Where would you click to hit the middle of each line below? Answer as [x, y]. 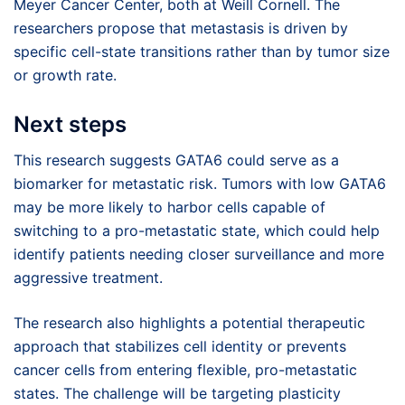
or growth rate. [65, 75]
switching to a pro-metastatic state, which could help [197, 231]
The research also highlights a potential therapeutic [189, 323]
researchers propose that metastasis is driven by [181, 28]
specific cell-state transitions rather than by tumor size [202, 51]
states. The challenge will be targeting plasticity [177, 394]
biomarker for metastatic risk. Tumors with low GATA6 [200, 184]
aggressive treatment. [88, 278]
